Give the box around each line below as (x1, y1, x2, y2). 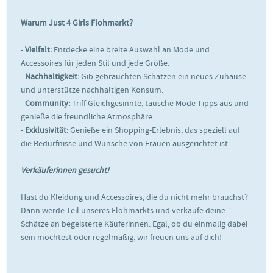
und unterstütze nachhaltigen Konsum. (21, 83, 163, 97)
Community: (25, 97, 70, 111)
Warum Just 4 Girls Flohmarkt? (21, 16, 133, 30)
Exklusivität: (23, 124, 68, 138)
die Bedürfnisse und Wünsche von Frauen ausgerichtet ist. (21, 137, 230, 151)
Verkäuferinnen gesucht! (21, 164, 109, 178)
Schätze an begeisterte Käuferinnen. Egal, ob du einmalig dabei (21, 218, 247, 232)
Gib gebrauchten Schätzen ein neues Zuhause (79, 70, 246, 84)
